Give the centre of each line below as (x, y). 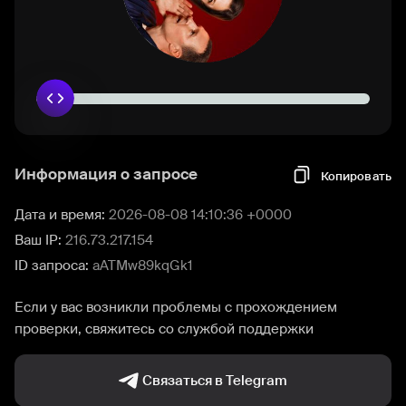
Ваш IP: (40, 240)
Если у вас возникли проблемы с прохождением (176, 307)
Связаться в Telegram (215, 381)
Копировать (356, 176)
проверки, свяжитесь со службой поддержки (164, 329)
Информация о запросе (106, 174)
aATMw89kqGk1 (143, 266)
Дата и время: (62, 215)
